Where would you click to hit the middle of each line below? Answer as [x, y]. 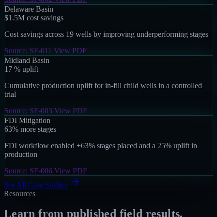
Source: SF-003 [29, 110]
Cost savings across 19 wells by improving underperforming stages [106, 34]
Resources [20, 193]
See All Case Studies [36, 185]
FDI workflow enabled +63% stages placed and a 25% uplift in [101, 145]
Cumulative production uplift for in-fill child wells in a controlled [103, 85]
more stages [38, 129]
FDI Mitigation [27, 120]
